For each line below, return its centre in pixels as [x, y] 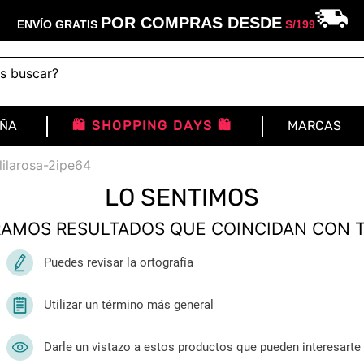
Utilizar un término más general [129, 305]
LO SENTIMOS [182, 197]
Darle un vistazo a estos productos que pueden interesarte [202, 347]
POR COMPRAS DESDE [191, 23]
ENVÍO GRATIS [58, 24]
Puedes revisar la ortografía [119, 262]
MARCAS [314, 126]
